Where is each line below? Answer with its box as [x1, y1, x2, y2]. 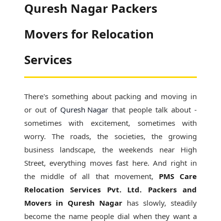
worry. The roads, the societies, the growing [24, 131, 197, 141]
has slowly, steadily [122, 198, 197, 208]
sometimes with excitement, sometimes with [24, 118, 197, 128]
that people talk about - [108, 105, 197, 114]
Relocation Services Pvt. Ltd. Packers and [24, 184, 197, 194]
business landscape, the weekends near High [24, 145, 197, 154]
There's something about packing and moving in [24, 91, 197, 101]
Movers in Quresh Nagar [24, 198, 122, 208]
